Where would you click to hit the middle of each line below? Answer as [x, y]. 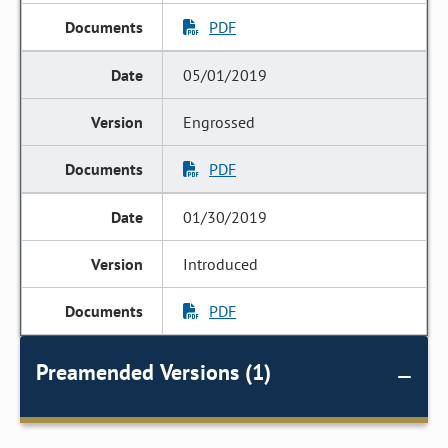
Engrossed [219, 122]
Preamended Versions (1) [153, 372]
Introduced [221, 264]
